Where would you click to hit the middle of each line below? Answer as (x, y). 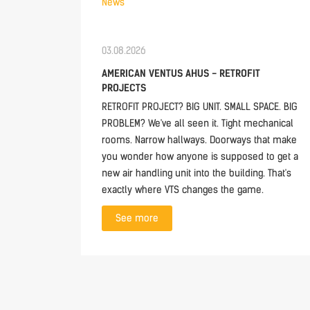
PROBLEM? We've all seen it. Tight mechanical (198, 124)
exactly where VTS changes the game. (183, 190)
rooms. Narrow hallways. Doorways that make (199, 140)
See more (137, 218)
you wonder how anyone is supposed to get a (200, 157)
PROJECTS (124, 88)
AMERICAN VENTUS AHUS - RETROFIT (181, 74)
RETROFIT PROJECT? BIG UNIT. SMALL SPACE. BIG (200, 107)
